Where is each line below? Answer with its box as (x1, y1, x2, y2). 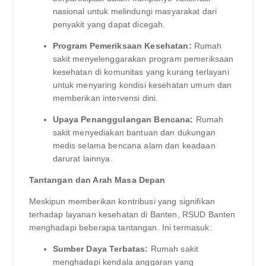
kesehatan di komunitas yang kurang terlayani (52, 66, 229, 77)
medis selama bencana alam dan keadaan (52, 140, 216, 150)
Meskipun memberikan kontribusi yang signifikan (28, 197, 215, 207)
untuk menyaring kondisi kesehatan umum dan (52, 80, 232, 90)
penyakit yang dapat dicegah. (52, 19, 166, 29)
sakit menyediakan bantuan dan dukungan (52, 127, 216, 137)
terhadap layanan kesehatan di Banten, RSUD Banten (28, 210, 236, 220)
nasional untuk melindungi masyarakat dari (52, 6, 217, 16)
